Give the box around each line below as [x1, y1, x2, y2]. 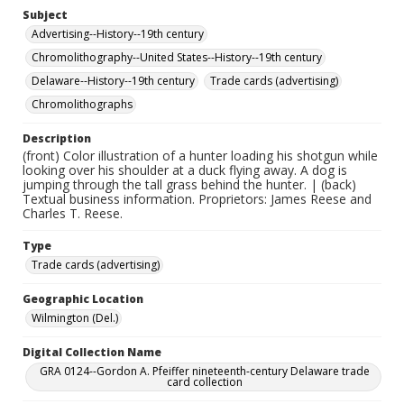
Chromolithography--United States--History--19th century [32, 50, 322, 65]
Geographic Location [23, 291, 143, 307]
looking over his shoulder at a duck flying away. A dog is [23, 161, 347, 179]
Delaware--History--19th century [32, 73, 195, 88]
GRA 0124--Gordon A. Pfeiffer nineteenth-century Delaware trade [40, 363, 370, 379]
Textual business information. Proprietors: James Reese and [23, 190, 372, 207]
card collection [167, 374, 243, 390]
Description [23, 131, 91, 146]
